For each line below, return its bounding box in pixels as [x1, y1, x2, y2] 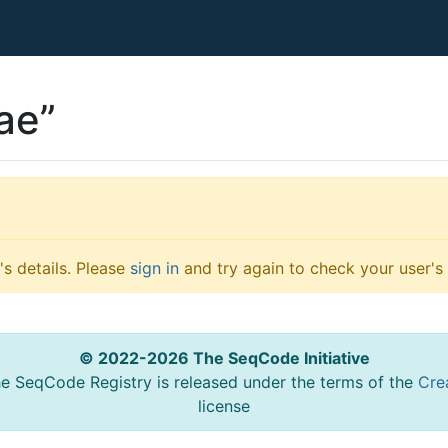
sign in [130, 258, 179, 278]
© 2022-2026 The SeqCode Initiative [78, 348, 370, 368]
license [198, 396, 250, 416]
